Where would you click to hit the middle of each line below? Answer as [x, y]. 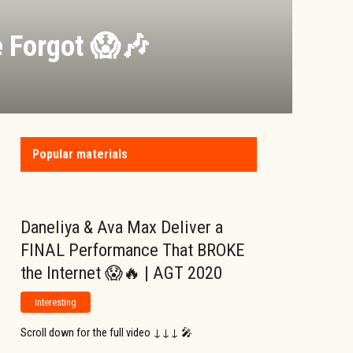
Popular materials [80, 154]
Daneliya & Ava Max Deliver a [122, 227]
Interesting [55, 302]
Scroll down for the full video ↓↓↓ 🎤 [106, 333]
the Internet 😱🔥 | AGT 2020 [121, 273]
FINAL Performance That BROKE [132, 250]
